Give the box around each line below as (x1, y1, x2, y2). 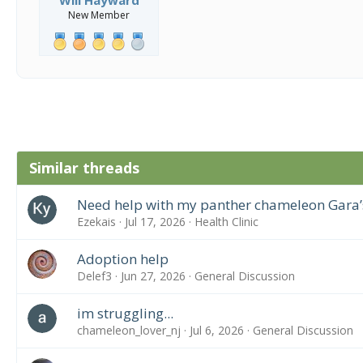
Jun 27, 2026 (120, 267, 186, 284)
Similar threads (29, 157, 139, 177)
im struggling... (76, 303, 173, 322)
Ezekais (76, 213, 116, 229)
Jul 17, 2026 (124, 213, 186, 229)
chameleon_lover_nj (76, 322, 181, 338)
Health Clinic (194, 213, 258, 229)
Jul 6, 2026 (189, 322, 244, 338)
